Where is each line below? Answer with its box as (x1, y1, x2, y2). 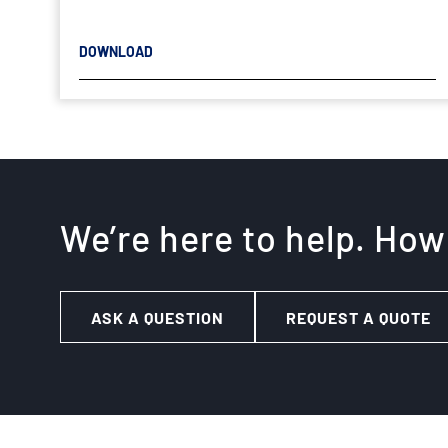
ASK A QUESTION (91, 307, 224, 327)
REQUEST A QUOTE (286, 307, 431, 327)
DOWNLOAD (79, 42, 153, 60)
